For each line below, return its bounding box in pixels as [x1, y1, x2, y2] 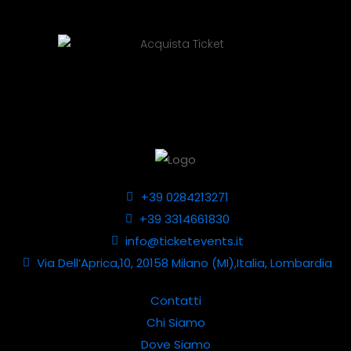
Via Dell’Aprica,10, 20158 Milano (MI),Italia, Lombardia [37, 254, 333, 271]
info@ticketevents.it [125, 232, 244, 249]
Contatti [150, 291, 201, 309]
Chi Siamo [146, 313, 205, 331]
